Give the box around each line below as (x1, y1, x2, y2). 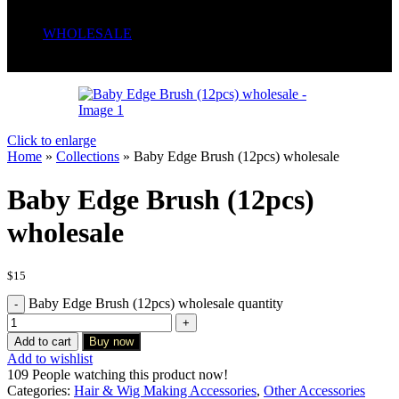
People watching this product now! (32, 366, 228, 382)
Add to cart (14, 334, 71, 348)
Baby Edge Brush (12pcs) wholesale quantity (28, 295, 283, 311)
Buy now (89, 334, 134, 348)
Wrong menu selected (7, 56, 128, 71)
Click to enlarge (7, 133, 96, 148)
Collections (56, 149, 119, 164)
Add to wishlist (7, 350, 93, 366)
